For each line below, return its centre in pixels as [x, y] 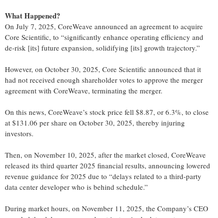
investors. [19, 134]
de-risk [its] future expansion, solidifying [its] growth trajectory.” [102, 48]
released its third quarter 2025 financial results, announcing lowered [108, 166]
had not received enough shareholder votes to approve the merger [104, 80]
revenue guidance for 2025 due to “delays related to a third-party [103, 176]
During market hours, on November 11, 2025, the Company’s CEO [107, 209]
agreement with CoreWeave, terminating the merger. [84, 91]
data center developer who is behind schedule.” [76, 187]
